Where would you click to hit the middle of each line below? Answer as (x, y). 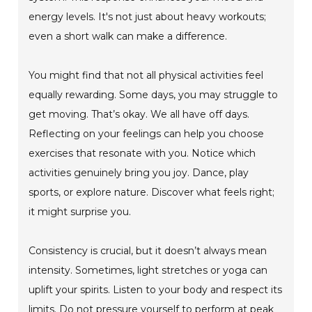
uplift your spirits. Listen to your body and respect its (156, 290)
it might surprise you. (80, 212)
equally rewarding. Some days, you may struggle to (154, 95)
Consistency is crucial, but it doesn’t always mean (148, 251)
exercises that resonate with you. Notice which (142, 154)
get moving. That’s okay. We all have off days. (139, 115)
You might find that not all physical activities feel (146, 76)
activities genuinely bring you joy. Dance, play (139, 173)
